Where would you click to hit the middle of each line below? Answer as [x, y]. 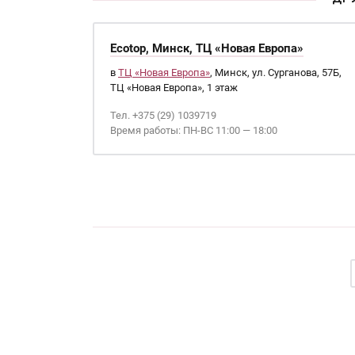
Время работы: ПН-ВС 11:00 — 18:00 [194, 130]
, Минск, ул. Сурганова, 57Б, [276, 73]
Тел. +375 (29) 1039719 [163, 115]
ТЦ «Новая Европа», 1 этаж [174, 88]
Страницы [154, 195]
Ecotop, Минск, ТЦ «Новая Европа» [207, 48]
